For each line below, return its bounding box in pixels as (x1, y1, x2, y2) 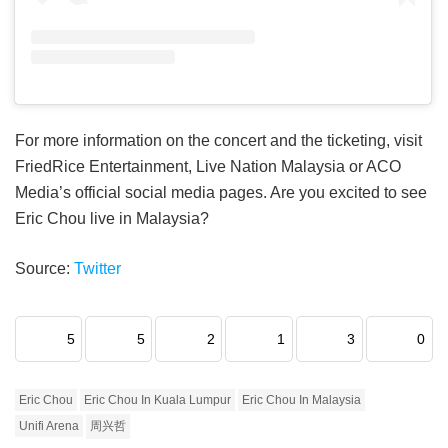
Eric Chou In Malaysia (242, 393, 361, 408)
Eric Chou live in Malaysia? (15, 210, 209, 228)
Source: (15, 260, 74, 278)
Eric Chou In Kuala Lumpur (84, 393, 231, 408)
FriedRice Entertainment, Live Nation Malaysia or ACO (15, 158, 401, 176)
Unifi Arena (19, 419, 79, 434)
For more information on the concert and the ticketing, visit (15, 132, 422, 150)
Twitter (74, 260, 121, 278)
